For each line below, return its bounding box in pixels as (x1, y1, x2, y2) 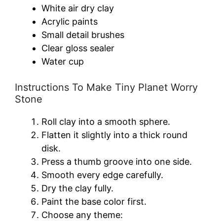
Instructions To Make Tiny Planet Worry (15, 81, 198, 93)
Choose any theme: (41, 209, 123, 220)
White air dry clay (41, 2, 114, 13)
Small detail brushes (41, 29, 124, 40)
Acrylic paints (41, 16, 98, 27)
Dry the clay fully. (41, 183, 113, 193)
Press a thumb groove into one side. (41, 156, 192, 167)
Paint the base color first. (41, 196, 147, 207)
